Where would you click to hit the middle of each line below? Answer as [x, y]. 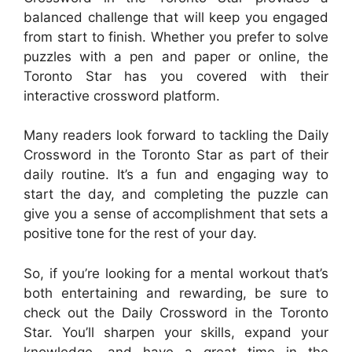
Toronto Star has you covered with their [176, 76]
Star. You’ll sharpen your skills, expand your [176, 332]
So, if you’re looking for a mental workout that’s [176, 273]
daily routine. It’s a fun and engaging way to [176, 175]
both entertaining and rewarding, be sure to [176, 293]
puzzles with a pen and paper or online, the [176, 56]
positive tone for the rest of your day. [140, 234]
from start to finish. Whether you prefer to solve [176, 37]
